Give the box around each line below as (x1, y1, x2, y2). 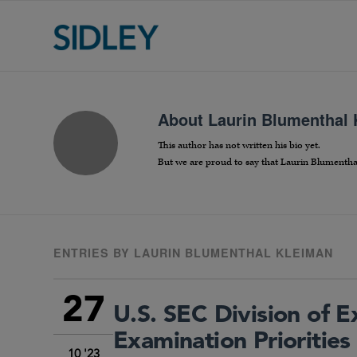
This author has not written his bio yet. (158, 139, 320, 152)
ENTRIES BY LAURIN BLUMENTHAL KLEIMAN (53, 245, 333, 261)
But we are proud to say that (158, 156, 280, 169)
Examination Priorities (113, 330, 351, 355)
